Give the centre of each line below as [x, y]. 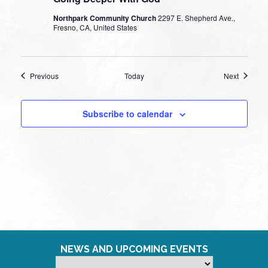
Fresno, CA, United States [95, 27]
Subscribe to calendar [127, 113]
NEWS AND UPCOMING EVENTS [134, 249]
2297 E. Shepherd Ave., [196, 17]
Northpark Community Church [105, 18]
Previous [44, 75]
